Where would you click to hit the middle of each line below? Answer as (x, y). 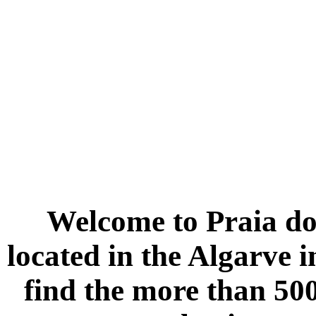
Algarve (239, 255)
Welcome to (126, 221)
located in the (97, 255)
